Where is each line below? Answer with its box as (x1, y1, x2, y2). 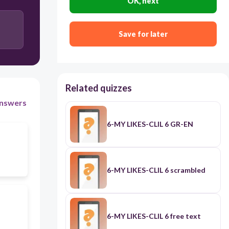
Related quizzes (65, 82, 132, 94)
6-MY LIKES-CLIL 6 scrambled (106, 166, 205, 175)
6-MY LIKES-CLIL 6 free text (106, 212, 201, 221)
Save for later (118, 30, 168, 39)
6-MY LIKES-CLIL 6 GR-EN (106, 120, 193, 129)
